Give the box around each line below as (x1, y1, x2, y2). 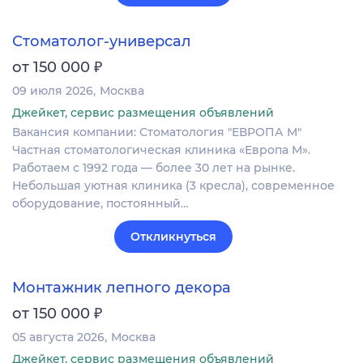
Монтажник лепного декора (12, 279, 231, 297)
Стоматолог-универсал (12, 32, 191, 50)
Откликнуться (130, 228, 216, 244)
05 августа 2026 (12, 330, 105, 345)
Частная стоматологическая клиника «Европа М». (12, 142, 310, 157)
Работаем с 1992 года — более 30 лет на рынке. (12, 160, 295, 175)
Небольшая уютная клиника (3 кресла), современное (12, 177, 335, 193)
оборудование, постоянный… (12, 195, 189, 211)
